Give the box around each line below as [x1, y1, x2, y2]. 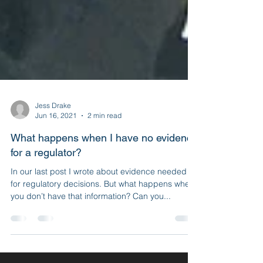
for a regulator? [11, 207, 82, 220]
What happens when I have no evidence [11, 193, 198, 205]
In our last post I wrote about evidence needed [11, 227, 187, 238]
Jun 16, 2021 [35, 172, 77, 181]
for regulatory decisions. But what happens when [11, 240, 194, 250]
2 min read [87, 172, 122, 181]
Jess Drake [35, 162, 71, 171]
